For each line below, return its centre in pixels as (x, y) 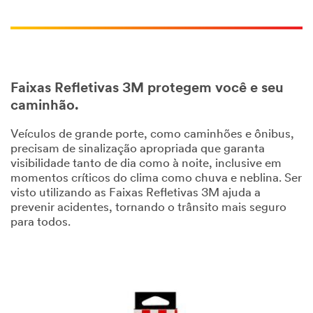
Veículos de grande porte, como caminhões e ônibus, (152, 134)
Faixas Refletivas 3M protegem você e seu (147, 88)
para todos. (41, 222)
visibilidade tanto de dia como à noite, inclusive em (146, 163)
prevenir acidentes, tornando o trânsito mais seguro (148, 208)
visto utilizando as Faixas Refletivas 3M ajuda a (136, 193)
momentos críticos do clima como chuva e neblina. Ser (156, 178)
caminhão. (45, 106)
